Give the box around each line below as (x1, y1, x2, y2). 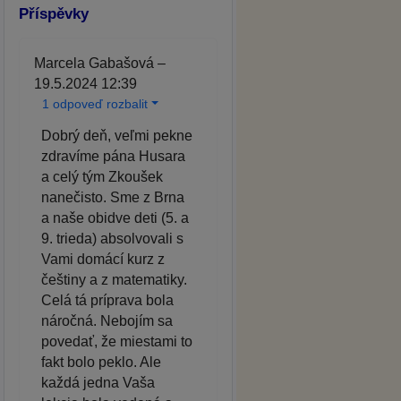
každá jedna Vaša (41, 374, 155, 390)
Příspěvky (19, 4, 89, 23)
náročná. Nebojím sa (41, 312, 173, 328)
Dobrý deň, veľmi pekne (41, 127, 192, 143)
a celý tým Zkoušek (41, 168, 163, 184)
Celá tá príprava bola (41, 292, 174, 308)
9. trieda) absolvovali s (41, 230, 183, 246)
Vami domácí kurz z (41, 251, 165, 267)
